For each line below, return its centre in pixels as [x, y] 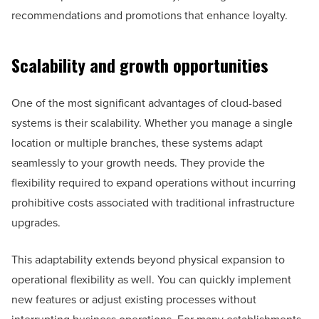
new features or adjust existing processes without [134, 300]
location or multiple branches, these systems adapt [137, 143]
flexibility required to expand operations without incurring [153, 183]
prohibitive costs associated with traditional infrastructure [153, 203]
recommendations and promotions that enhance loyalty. [150, 16]
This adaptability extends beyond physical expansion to [148, 260]
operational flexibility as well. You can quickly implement [151, 280]
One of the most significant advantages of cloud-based [147, 103]
